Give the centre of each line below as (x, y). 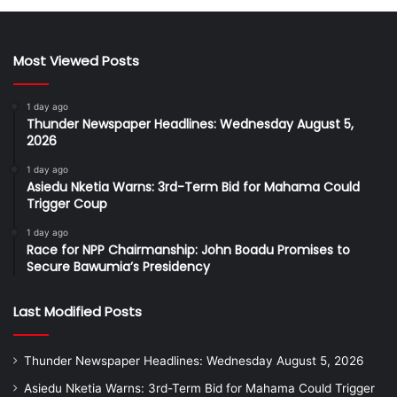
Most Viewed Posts (76, 60)
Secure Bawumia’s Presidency (118, 266)
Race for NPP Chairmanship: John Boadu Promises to (188, 249)
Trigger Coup (67, 203)
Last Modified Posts (78, 311)
